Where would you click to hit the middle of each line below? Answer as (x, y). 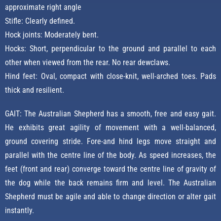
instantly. (19, 211)
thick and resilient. (35, 90)
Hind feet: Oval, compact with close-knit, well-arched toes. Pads (110, 76)
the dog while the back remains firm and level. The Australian (110, 183)
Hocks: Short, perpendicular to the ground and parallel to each (110, 49)
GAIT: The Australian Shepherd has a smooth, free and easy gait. (110, 114)
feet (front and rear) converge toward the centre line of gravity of (110, 169)
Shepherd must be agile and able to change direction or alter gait (110, 197)
